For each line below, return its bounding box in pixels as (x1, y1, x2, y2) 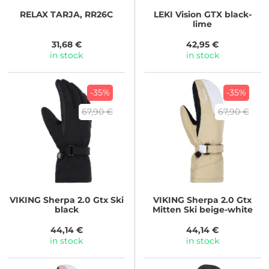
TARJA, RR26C (48, 9, 113, 20)
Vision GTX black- (172, 9, 252, 20)
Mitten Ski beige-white (152, 204, 253, 216)
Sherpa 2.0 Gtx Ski (40, 195, 124, 206)
